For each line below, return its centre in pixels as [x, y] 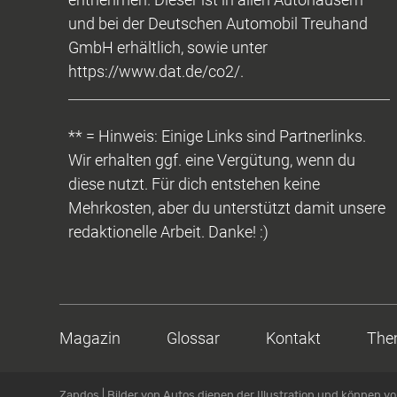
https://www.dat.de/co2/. [156, 71]
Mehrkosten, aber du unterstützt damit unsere [227, 207]
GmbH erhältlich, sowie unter [168, 47]
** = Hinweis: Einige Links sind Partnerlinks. [218, 136]
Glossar [194, 338]
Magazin [90, 338]
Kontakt [294, 338]
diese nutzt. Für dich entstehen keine [195, 183]
